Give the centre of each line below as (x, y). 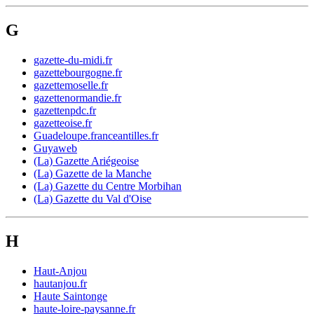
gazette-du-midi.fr (73, 60)
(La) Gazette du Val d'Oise (93, 199)
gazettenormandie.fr (77, 98)
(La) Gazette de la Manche (93, 174)
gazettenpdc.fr (65, 111)
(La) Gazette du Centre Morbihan (108, 186)
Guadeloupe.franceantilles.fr (96, 136)
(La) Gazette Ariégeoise (86, 161)
